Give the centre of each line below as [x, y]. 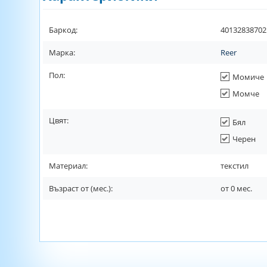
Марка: [62, 52]
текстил [235, 166]
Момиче [248, 77]
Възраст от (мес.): [81, 188]
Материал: [68, 166]
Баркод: [63, 30]
